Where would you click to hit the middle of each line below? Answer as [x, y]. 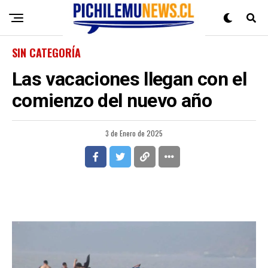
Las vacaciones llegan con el [130, 79]
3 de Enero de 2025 [134, 133]
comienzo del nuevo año [112, 100]
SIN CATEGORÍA [46, 53]
